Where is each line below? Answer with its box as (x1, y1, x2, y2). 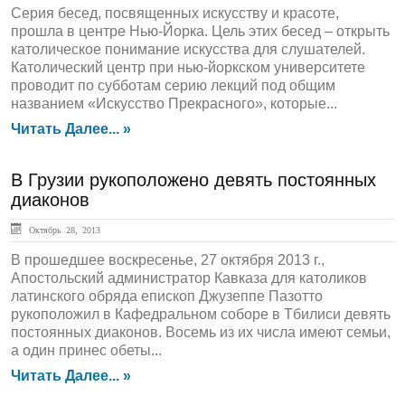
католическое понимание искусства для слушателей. (11, 42, 365, 57)
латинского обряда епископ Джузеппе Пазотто (11, 288, 323, 304)
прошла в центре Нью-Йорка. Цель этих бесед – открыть (11, 24, 390, 39)
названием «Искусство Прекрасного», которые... (11, 96, 337, 111)
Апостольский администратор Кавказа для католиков (11, 270, 367, 286)
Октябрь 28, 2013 (24, 225, 100, 234)
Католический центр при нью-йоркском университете (11, 60, 365, 75)
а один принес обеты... (11, 343, 162, 358)
